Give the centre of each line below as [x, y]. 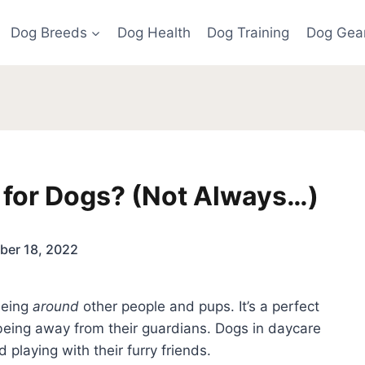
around [56, 306]
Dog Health [154, 32]
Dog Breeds [48, 32]
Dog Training [248, 32]
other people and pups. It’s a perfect [199, 306]
